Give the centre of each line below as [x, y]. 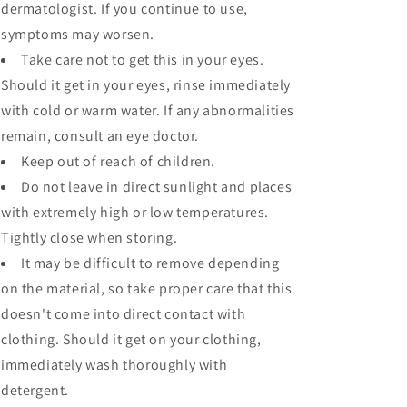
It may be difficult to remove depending [150, 263]
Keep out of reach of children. [118, 161]
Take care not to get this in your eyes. [143, 60]
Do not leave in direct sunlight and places [157, 187]
